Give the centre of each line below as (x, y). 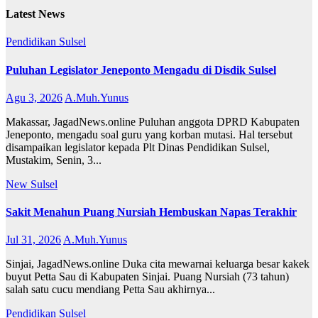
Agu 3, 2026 (34, 97)
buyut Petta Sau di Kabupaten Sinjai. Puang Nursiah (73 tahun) (147, 277)
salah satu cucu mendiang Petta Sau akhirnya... (110, 290)
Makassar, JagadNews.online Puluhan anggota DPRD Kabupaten (153, 121)
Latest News (35, 14)
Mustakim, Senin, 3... (54, 160)
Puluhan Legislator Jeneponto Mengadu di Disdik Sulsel (141, 70)
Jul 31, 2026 (33, 240)
